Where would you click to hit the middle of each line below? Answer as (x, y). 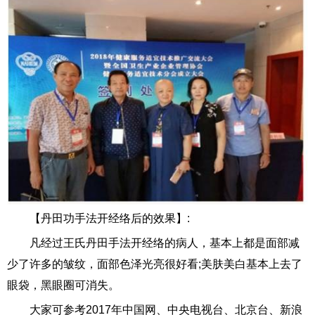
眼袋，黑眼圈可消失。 (63, 285)
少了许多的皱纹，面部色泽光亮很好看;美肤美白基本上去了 (155, 264)
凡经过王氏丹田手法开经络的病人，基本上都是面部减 (165, 243)
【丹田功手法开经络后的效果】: (110, 219)
